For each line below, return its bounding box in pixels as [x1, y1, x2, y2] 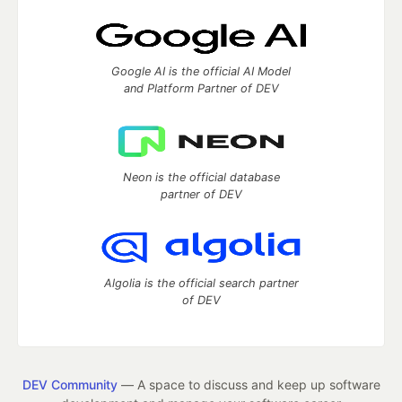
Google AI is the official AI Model [111, 65, 291, 78]
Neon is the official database [122, 170, 280, 184]
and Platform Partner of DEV [123, 82, 279, 95]
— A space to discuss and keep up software [117, 377, 380, 392]
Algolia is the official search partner [103, 276, 299, 290]
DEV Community [22, 377, 118, 392]
